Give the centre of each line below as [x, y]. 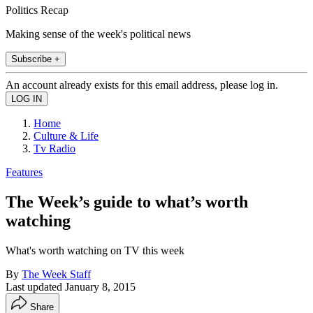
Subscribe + [36, 59]
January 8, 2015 [100, 286]
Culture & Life [66, 136]
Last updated [35, 286]
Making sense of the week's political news [98, 34]
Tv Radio [54, 148]
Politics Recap [37, 10]
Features [24, 172]
